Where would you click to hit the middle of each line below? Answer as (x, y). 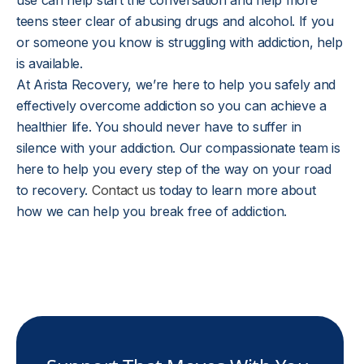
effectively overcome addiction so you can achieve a (171, 106)
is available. (50, 63)
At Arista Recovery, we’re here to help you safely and (176, 84)
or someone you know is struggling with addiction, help (180, 42)
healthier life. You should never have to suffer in (159, 127)
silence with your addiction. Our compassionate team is (178, 148)
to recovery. (54, 190)
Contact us (123, 190)
